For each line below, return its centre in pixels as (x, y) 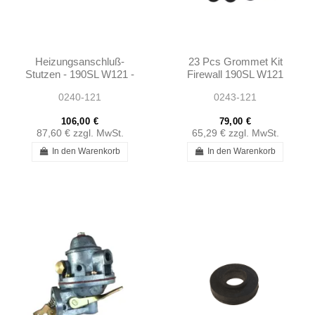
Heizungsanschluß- (80, 61)
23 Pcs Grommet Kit (235, 61)
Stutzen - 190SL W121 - (80, 74)
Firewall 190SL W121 (235, 74)
